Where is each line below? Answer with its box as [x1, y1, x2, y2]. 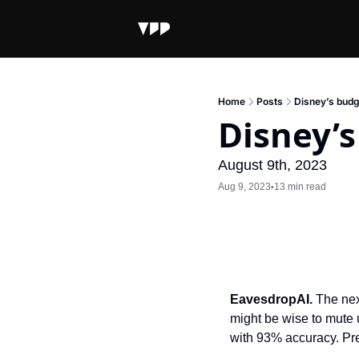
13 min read [274, 180, 326, 192]
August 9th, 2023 [218, 157, 327, 173]
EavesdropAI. [230, 292, 316, 307]
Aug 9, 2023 [218, 180, 271, 192]
